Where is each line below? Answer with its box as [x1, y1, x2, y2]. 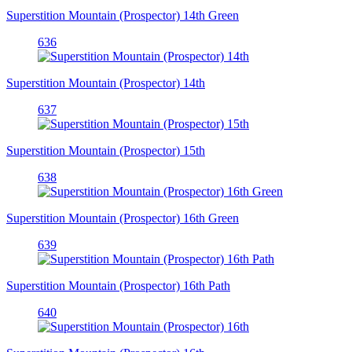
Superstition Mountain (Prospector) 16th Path [6, 278, 230, 292]
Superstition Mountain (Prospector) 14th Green [6, 8, 239, 22]
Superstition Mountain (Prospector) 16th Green [6, 211, 239, 225]
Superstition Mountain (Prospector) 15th [6, 143, 205, 157]
